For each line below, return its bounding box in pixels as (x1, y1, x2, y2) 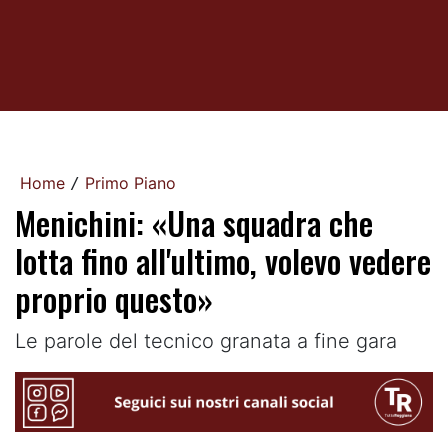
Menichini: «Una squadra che (15, 199, 373, 246)
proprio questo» (15, 275, 213, 322)
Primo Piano (85, 173, 176, 193)
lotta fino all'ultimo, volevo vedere (15, 237, 431, 284)
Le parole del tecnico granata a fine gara (15, 329, 397, 353)
